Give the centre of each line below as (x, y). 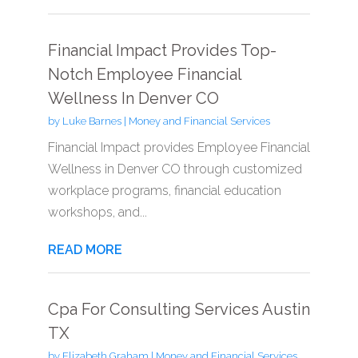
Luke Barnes (91, 121)
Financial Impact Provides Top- (162, 50)
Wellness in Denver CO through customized (175, 169)
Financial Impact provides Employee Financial (179, 147)
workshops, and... (97, 212)
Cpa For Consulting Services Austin (179, 309)
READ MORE (85, 249)
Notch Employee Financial (144, 74)
